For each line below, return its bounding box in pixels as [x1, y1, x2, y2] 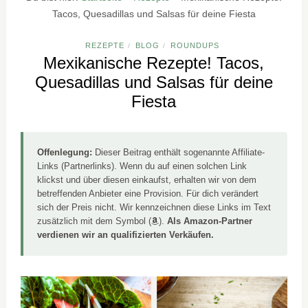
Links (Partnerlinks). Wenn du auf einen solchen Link [37, 161, 247, 171]
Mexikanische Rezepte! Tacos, [43, 53, 265, 72]
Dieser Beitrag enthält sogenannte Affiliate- [92, 147, 265, 157]
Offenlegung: [37, 147, 93, 157]
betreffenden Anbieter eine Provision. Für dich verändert [37, 188, 259, 199]
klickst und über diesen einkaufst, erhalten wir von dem [37, 175, 257, 185]
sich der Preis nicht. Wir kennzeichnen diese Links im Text [37, 202, 272, 212]
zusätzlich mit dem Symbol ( [37, 216, 152, 226]
